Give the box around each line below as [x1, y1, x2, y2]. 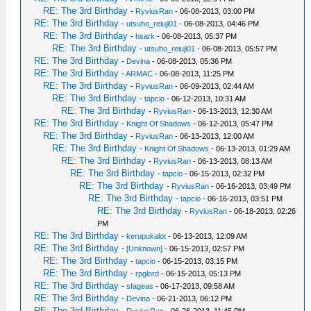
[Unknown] [126, 244, 163, 253]
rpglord [135, 269, 160, 278]
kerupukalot [126, 232, 167, 240]
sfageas [126, 282, 154, 290]
